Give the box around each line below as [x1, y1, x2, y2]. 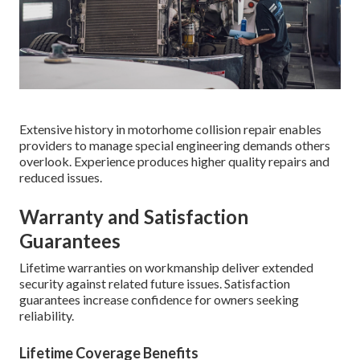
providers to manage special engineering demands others [19, 137, 330, 153]
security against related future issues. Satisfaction [19, 275, 290, 291]
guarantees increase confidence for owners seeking [19, 291, 299, 307]
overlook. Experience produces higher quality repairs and [19, 153, 329, 169]
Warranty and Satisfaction [19, 204, 248, 228]
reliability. [19, 307, 74, 323]
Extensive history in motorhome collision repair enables [19, 121, 321, 137]
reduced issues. [19, 169, 102, 185]
